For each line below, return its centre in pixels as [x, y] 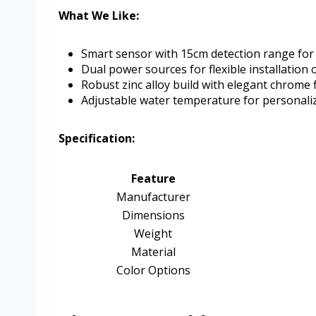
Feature [153, 179]
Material [153, 252]
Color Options [153, 271]
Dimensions [153, 215]
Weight [153, 234]
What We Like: [99, 16]
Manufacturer [153, 197]
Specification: [97, 139]
